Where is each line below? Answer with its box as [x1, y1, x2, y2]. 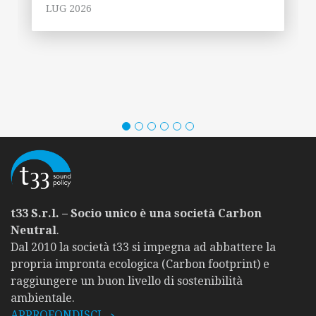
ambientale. [11, 291, 75, 305]
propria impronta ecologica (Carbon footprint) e [11, 257, 269, 271]
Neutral [11, 223, 56, 237]
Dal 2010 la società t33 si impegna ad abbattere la [11, 240, 276, 254]
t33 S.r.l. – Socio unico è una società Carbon [11, 206, 262, 220]
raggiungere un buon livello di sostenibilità [11, 274, 243, 288]
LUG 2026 [46, 2, 92, 14]
